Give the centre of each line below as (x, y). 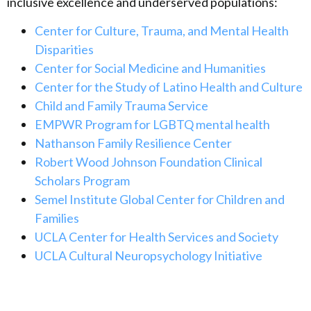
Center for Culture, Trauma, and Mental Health (162, 31)
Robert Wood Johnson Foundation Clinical (149, 162)
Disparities (64, 50)
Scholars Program (82, 181)
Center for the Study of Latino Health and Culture (169, 87)
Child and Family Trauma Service (121, 106)
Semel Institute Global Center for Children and (160, 200)
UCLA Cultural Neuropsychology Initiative (149, 256)
